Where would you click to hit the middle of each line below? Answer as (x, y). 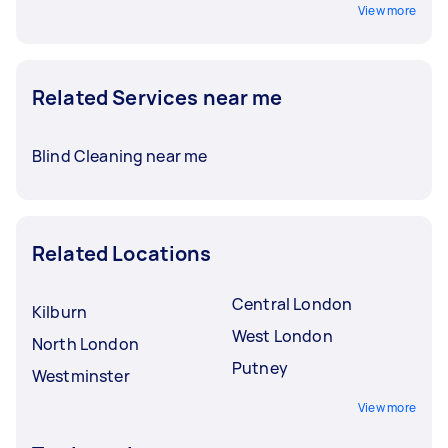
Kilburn (60, 312)
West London (282, 336)
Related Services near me (157, 97)
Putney (260, 368)
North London (85, 344)
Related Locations (122, 253)
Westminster (81, 376)
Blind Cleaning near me (120, 156)
